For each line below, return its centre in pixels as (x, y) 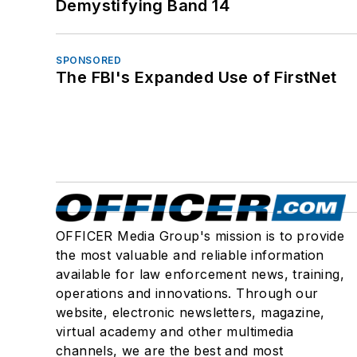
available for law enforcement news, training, (200, 275)
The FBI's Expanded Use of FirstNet (196, 78)
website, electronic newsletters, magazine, (190, 313)
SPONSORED (89, 61)
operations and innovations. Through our (187, 294)
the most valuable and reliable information (190, 255)
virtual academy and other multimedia (175, 332)
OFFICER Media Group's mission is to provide (200, 236)
